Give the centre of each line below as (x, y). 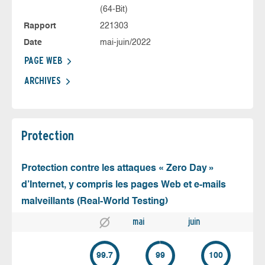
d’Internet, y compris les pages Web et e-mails (124, 185)
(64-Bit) (114, 10)
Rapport (40, 26)
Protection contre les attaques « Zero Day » (118, 169)
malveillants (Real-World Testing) (95, 202)
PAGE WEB (43, 61)
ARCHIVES (43, 81)
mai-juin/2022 (125, 43)
